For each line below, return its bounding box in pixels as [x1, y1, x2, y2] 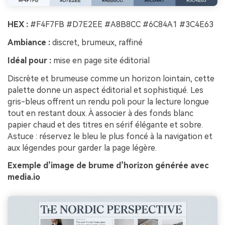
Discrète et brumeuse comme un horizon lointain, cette [8, 73, 214, 83]
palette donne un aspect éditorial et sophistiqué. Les [8, 85, 203, 95]
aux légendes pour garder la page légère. [8, 143, 157, 153]
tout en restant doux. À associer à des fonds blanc [8, 108, 193, 118]
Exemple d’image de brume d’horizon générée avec [8, 161, 208, 171]
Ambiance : [8, 38, 50, 48]
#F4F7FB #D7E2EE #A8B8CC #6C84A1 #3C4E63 [28, 20, 213, 30]
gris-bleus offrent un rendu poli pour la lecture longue [8, 96, 209, 106]
